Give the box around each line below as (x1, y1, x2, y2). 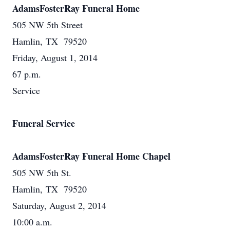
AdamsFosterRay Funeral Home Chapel (12, 149, 170, 163)
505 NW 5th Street (12, 18, 83, 31)
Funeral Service (12, 117, 75, 130)
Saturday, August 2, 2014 (12, 199, 106, 212)
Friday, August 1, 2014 (12, 51, 98, 64)
